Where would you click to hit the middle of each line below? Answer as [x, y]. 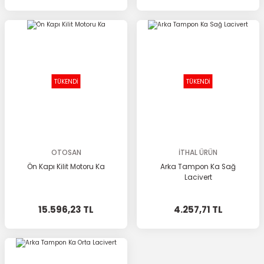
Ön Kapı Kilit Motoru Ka [66, 167]
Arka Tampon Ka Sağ [198, 167]
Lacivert [198, 177]
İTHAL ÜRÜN [198, 153]
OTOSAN [66, 153]
